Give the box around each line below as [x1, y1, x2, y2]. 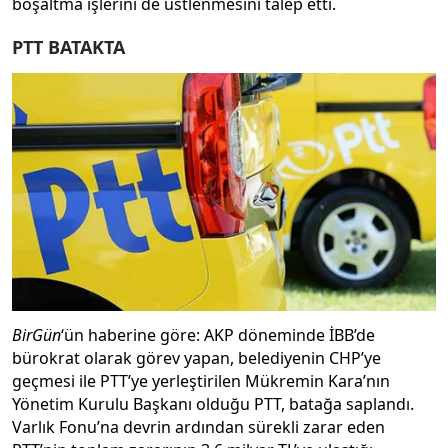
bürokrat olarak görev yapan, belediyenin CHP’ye [12, 347, 381, 370]
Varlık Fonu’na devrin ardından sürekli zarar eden [12, 416, 385, 439]
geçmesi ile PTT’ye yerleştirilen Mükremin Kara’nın [12, 370, 390, 393]
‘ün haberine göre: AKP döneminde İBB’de [61, 324, 375, 347]
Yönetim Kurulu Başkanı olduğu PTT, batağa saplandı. [12, 393, 414, 416]
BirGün [12, 324, 61, 347]
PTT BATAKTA [12, 35, 125, 60]
